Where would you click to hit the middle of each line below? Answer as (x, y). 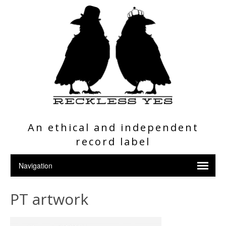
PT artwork (49, 199)
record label (113, 142)
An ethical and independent (113, 127)
